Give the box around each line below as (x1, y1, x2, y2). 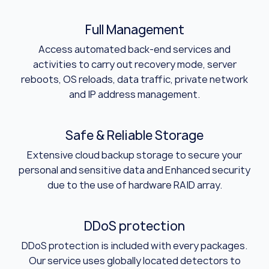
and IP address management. (69, 87, 200, 101)
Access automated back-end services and (38, 42, 231, 56)
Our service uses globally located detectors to (28, 253, 241, 267)
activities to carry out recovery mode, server (32, 57, 237, 71)
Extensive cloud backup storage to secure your (27, 148, 242, 162)
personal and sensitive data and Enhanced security (19, 163, 250, 177)
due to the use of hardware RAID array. (47, 178, 222, 192)
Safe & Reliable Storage (65, 127, 204, 144)
